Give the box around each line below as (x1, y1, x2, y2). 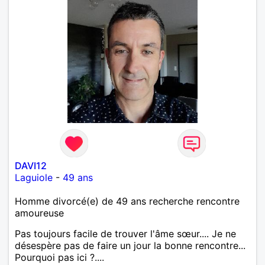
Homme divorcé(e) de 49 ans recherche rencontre (15, 195, 240, 207)
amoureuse (15, 206, 64, 219)
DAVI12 (15, 159, 47, 172)
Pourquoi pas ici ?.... (15, 251, 104, 263)
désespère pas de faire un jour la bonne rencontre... (15, 239, 245, 251)
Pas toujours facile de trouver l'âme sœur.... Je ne (15, 227, 236, 240)
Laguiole (15, 171, 53, 183)
